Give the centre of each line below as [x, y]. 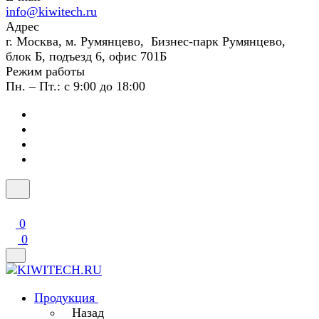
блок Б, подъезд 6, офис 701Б [86, 56]
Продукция [64, 298]
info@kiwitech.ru [51, 11]
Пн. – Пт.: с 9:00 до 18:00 [75, 86]
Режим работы [45, 71]
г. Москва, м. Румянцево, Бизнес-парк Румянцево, [146, 41]
